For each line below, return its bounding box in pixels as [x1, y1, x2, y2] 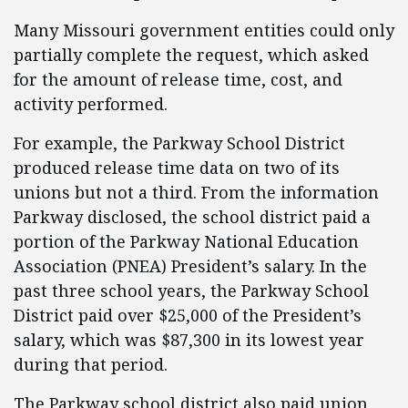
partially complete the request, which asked [14, 44, 369, 66]
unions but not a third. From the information [14, 181, 379, 203]
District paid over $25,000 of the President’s [14, 304, 362, 326]
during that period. [14, 353, 168, 375]
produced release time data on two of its [14, 157, 340, 178]
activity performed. [14, 93, 168, 115]
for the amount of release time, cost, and [14, 68, 342, 90]
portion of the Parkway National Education [14, 230, 359, 252]
